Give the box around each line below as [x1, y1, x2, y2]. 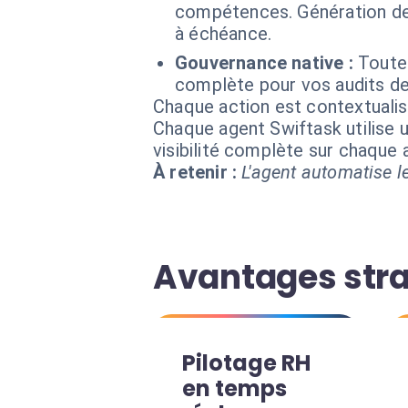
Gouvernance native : [175, 52, 353, 74]
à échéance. [175, 23, 272, 45]
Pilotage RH [182, 348, 311, 378]
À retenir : [153, 161, 238, 183]
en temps [182, 373, 287, 403]
